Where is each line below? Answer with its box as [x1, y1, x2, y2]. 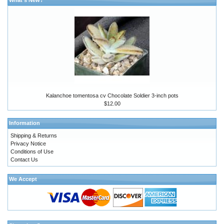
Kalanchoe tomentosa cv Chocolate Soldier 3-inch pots [45, 92, 178, 98]
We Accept [9, 175, 37, 182]
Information [9, 119, 40, 126]
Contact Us [10, 156, 38, 162]
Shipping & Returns [10, 132, 57, 138]
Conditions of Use [10, 148, 53, 154]
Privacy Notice [10, 140, 46, 146]
